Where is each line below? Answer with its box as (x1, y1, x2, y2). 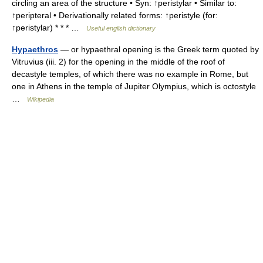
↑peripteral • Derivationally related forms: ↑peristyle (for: (12, 11, 218, 20)
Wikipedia (27, 96, 54, 103)
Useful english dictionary (86, 25, 156, 32)
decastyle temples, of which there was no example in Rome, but (12, 69, 248, 79)
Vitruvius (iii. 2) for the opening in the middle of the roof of (12, 57, 225, 66)
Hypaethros (12, 45, 58, 54)
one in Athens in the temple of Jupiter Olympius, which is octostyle (12, 82, 256, 91)
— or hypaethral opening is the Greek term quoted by (58, 45, 259, 54)
